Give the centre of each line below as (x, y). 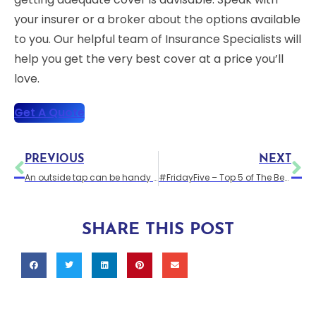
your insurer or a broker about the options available (157, 19)
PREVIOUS (54, 159)
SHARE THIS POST (158, 230)
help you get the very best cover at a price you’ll (149, 59)
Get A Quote (49, 112)
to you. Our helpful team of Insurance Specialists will (158, 39)
